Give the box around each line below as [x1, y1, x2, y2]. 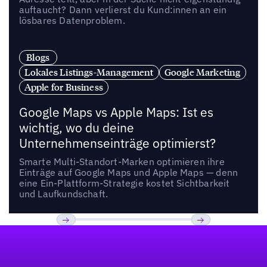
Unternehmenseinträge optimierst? [18, 135, 216, 151]
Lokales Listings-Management [24, 66, 154, 78]
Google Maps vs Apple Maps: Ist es [18, 104, 213, 120]
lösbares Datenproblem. [18, 14, 125, 27]
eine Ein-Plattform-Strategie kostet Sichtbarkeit [18, 176, 230, 189]
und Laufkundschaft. [18, 187, 108, 200]
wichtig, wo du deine [18, 119, 134, 136]
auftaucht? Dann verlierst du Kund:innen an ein [18, 4, 227, 16]
